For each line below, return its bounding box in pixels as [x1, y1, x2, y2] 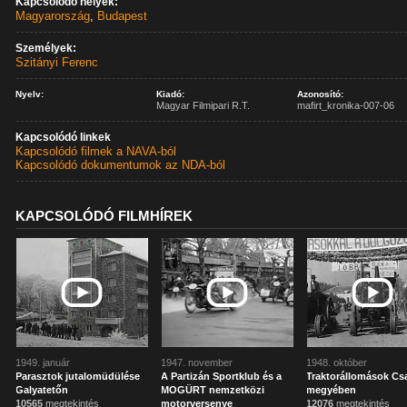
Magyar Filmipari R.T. [156, 100, 251, 111]
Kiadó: [156, 89, 185, 99]
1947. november [161, 357, 233, 368]
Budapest [97, 9, 148, 23]
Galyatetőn [15, 384, 69, 395]
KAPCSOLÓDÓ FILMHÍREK [15, 208, 194, 223]
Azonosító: [297, 89, 344, 99]
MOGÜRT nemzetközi [161, 384, 265, 395]
